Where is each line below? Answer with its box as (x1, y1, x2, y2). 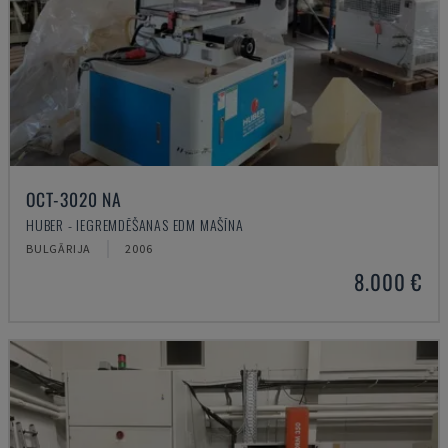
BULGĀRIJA (26, 241, 92, 256)
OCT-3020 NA (26, 186, 122, 212)
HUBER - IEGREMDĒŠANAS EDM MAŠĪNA (26, 214, 244, 235)
